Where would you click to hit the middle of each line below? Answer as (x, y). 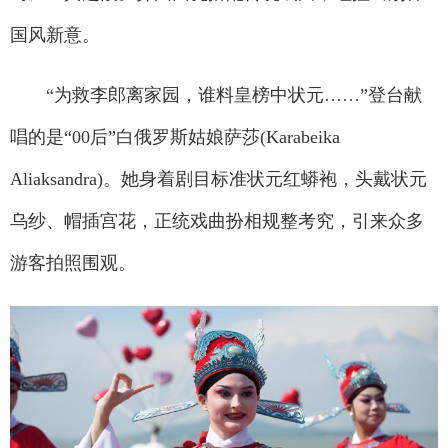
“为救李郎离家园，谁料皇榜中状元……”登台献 (216, 95)
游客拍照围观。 (73, 263)
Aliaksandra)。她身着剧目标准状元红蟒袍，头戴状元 (218, 179)
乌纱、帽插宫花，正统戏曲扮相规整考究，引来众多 (217, 221)
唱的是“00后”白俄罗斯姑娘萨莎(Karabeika (175, 137)
